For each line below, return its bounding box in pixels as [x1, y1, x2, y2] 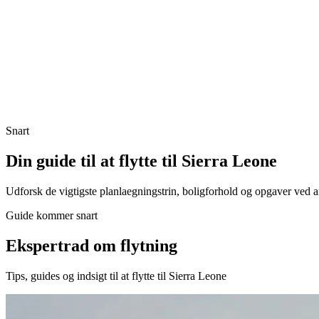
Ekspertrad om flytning [6, 236, 177, 255]
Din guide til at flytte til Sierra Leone [6, 152, 277, 171]
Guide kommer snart [6, 209, 98, 222]
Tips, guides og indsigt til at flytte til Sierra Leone [6, 269, 226, 282]
